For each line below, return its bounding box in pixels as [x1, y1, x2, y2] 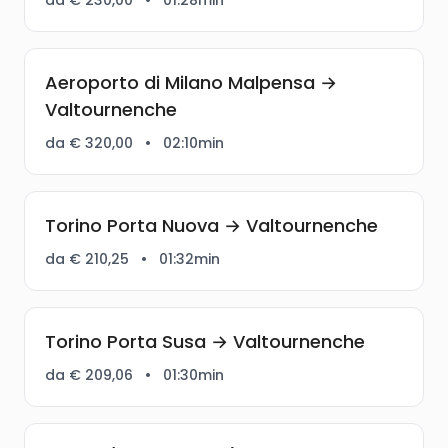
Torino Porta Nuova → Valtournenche [45, 212, 378, 238]
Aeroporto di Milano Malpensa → [45, 69, 337, 95]
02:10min [163, 132, 224, 153]
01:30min [163, 364, 224, 385]
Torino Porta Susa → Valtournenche [45, 328, 365, 354]
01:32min [159, 248, 220, 269]
